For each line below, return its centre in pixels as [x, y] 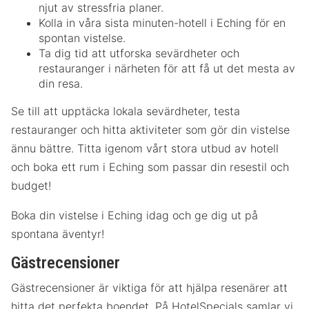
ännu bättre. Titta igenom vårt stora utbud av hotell [145, 148]
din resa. [61, 83]
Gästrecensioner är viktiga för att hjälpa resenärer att [149, 287]
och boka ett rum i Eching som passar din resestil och [150, 167]
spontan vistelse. [82, 38]
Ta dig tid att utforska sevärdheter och [139, 53]
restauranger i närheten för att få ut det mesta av [167, 68]
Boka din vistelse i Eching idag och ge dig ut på [134, 215]
